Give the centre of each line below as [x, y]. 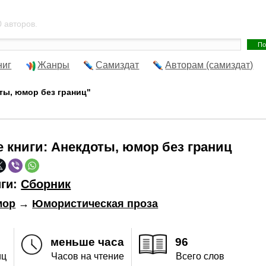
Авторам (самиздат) [209, 65]
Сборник [46, 184]
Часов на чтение [88, 256]
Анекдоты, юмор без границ [142, 147]
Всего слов [200, 256]
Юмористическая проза [95, 204]
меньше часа [87, 242]
